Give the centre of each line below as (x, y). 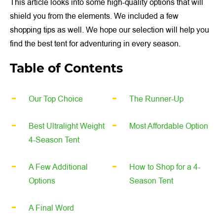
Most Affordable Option (169, 127)
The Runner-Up (156, 99)
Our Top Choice (56, 99)
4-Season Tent (54, 140)
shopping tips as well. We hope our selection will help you (110, 30)
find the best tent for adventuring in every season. (95, 44)
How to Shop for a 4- (165, 167)
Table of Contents (66, 68)
